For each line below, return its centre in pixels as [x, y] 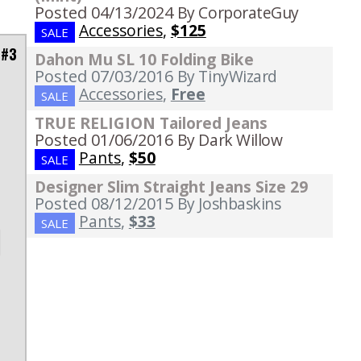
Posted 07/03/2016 [104, 77]
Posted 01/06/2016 [104, 140]
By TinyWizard [227, 77]
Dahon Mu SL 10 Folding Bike [144, 60]
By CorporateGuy [238, 13]
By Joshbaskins [229, 204]
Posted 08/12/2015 [104, 204]
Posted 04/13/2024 [104, 13]
